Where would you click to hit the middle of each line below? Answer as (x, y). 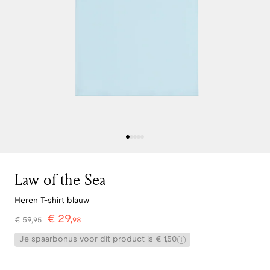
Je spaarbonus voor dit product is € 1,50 (98, 240)
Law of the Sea (60, 180)
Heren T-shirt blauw (52, 201)
